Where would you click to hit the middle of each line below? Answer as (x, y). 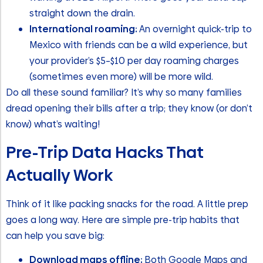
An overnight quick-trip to (195, 29)
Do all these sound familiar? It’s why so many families (124, 93)
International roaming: (84, 29)
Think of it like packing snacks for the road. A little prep (127, 204)
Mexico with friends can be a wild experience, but (139, 45)
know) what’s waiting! (53, 124)
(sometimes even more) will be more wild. (121, 77)
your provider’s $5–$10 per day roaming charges (134, 61)
